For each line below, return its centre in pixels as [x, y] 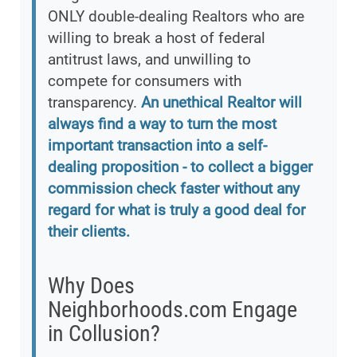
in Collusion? [104, 334]
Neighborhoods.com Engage [173, 310]
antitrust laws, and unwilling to [149, 60]
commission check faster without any [174, 189]
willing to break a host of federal [157, 38]
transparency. [94, 103]
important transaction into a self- [157, 146]
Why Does [91, 286]
